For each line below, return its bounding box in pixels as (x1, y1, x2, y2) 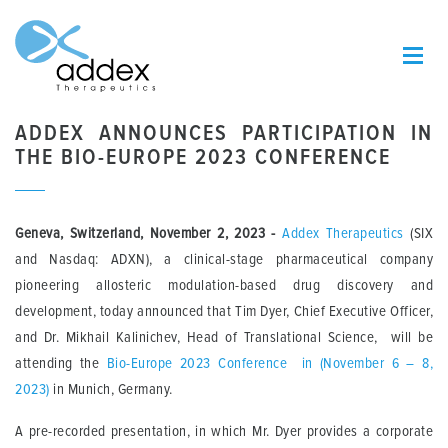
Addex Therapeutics (282, 225, 404, 241)
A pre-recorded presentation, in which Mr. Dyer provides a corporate (15, 423, 433, 439)
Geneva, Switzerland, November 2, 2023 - (15, 225, 283, 241)
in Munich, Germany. (49, 381, 173, 397)
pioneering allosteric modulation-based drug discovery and (15, 277, 433, 293)
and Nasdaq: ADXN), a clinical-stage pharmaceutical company (15, 251, 433, 267)
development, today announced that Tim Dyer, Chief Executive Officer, (15, 303, 433, 319)
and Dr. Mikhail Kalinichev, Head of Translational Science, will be (15, 329, 433, 345)
